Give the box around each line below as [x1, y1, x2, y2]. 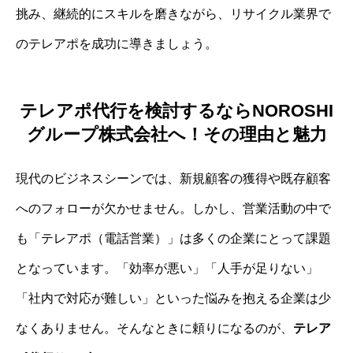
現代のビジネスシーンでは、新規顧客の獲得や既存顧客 [16, 171, 331, 185]
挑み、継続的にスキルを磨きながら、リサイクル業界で [16, 7, 331, 21]
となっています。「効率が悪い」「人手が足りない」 [16, 261, 318, 275]
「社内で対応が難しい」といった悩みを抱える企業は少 [16, 291, 331, 305]
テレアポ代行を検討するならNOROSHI [20, 100, 333, 121]
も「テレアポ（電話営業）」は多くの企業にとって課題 [16, 231, 331, 245]
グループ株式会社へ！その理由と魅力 [26, 124, 327, 144]
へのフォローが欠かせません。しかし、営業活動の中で [16, 201, 331, 215]
